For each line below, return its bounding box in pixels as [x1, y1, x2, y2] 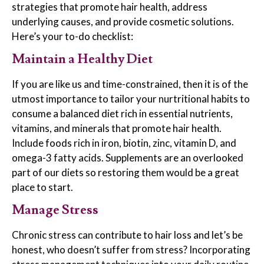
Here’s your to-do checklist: [12, 29, 133, 42]
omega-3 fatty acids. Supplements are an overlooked [12, 151, 243, 164]
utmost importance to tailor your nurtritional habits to [12, 92, 250, 105]
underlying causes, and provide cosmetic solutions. [12, 15, 234, 28]
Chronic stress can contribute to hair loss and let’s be [12, 229, 243, 242]
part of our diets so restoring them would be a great [12, 166, 239, 179]
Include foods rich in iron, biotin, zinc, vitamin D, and [12, 136, 236, 149]
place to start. [12, 180, 73, 193]
